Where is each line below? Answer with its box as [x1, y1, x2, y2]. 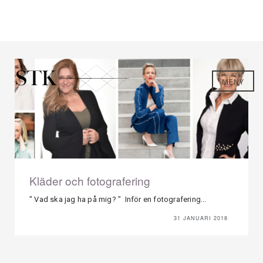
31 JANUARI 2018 [174, 214, 228, 222]
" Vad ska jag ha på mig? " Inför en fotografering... [29, 195, 207, 204]
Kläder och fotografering [29, 173, 150, 188]
